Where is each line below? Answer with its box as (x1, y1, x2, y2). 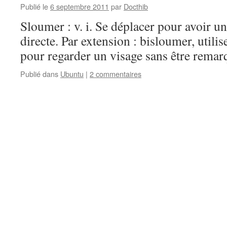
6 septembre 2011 (50, 1, 109, 12)
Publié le (20, 1, 48, 12)
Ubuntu (60, 68, 84, 79)
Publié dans (20, 68, 58, 79)
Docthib (124, 1, 148, 12)
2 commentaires (90, 68, 141, 79)
